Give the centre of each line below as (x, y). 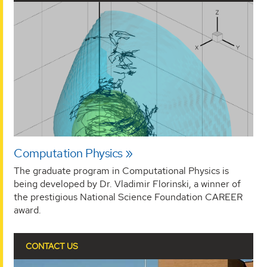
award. (27, 210)
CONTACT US (52, 246)
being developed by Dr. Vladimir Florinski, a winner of (127, 184)
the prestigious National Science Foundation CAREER (128, 197)
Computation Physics (68, 153)
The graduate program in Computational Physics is (121, 170)
